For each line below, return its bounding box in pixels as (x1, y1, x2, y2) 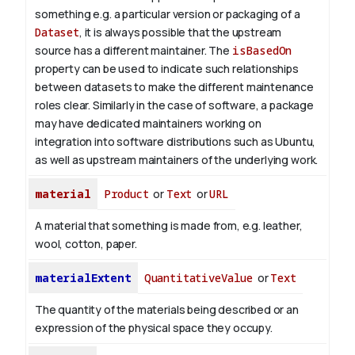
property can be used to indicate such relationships (35, 61, 299, 77)
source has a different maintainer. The (35, 43, 232, 59)
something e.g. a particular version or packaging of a (35, 6, 300, 22)
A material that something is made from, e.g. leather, (35, 218, 303, 234)
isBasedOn (231, 43, 292, 59)
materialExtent (35, 270, 132, 286)
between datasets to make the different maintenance (35, 79, 314, 95)
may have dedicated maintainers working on (35, 116, 261, 132)
